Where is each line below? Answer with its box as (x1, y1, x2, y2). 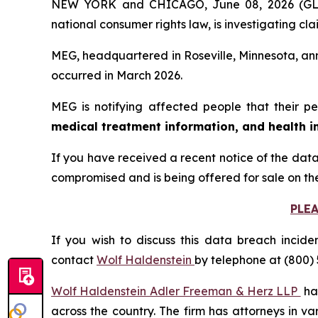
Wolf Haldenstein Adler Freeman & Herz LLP (51, 283, 301, 298)
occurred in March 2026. (51, 67, 182, 82)
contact (51, 252, 97, 267)
